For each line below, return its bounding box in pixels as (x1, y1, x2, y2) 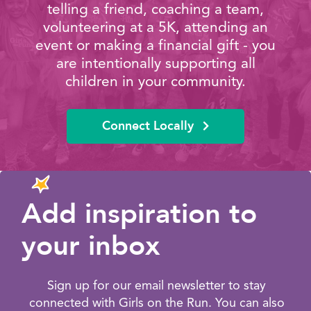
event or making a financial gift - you (35, 36, 276, 53)
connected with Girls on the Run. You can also (28, 294, 285, 310)
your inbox (22, 226, 160, 265)
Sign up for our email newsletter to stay (47, 277, 267, 292)
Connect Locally (102, 117, 197, 135)
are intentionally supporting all (56, 54, 255, 72)
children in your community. (65, 72, 246, 90)
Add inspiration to (22, 194, 257, 233)
